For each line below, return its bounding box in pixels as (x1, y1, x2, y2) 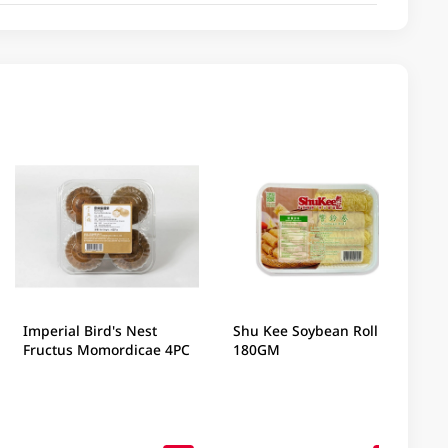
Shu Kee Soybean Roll (233, 321, 379, 341)
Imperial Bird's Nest (22, 321, 157, 341)
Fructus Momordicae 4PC (22, 340, 190, 360)
